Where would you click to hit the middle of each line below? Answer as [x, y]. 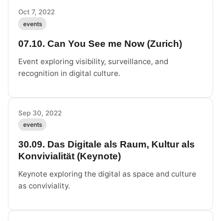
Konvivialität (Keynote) [70, 156]
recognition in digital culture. [69, 73]
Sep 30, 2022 [40, 113]
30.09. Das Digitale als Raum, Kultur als [107, 145]
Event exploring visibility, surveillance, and [93, 61]
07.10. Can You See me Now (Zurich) [100, 43]
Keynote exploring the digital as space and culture [107, 174]
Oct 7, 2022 [37, 12]
